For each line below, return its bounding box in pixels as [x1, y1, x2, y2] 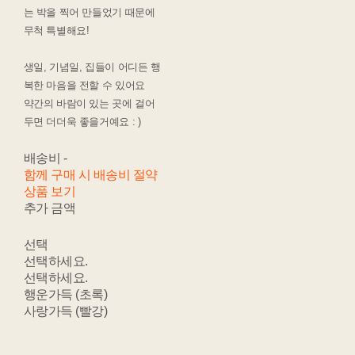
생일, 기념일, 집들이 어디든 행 [23, 60, 161, 73]
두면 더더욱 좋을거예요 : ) [23, 115, 141, 128]
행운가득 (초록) [23, 287, 108, 301]
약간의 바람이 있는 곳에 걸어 [23, 97, 155, 109]
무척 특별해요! [23, 24, 90, 36]
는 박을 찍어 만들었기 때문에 [23, 6, 155, 18]
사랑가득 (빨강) [23, 303, 108, 318]
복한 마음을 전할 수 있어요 [23, 78, 145, 91]
